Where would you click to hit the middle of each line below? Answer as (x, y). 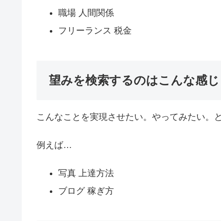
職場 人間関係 (86, 13)
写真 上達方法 (86, 173)
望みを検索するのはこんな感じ (134, 80)
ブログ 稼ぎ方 (86, 191)
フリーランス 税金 (95, 30)
